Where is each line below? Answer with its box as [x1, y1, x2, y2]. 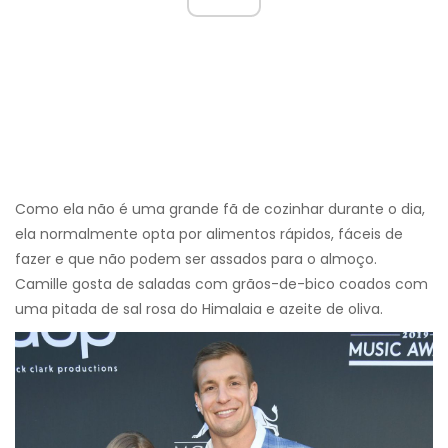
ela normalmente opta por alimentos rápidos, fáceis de [15, 224, 403, 245]
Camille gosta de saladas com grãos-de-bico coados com [15, 274, 428, 295]
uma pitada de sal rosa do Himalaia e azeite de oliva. [15, 299, 383, 320]
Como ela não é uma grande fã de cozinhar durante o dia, [15, 199, 425, 220]
